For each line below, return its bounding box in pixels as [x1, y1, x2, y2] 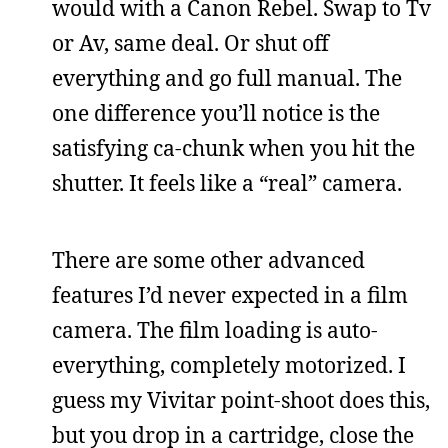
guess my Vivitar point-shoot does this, [52, 385, 430, 414]
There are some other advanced [52, 245, 365, 274]
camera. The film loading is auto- [52, 315, 378, 344]
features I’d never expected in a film [52, 280, 408, 309]
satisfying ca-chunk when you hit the [52, 133, 415, 162]
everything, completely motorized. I [52, 350, 406, 379]
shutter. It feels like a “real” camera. [52, 168, 402, 197]
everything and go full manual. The [52, 63, 402, 92]
